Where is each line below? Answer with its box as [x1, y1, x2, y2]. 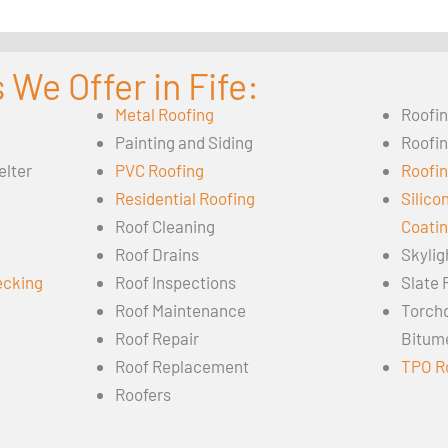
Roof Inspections [114, 272, 236, 293]
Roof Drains [114, 244, 199, 265]
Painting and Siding [114, 132, 253, 153]
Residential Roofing [114, 188, 255, 209]
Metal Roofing [114, 104, 214, 125]
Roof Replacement [114, 356, 249, 377]
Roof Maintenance [114, 300, 246, 321]
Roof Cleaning [114, 216, 215, 237]
